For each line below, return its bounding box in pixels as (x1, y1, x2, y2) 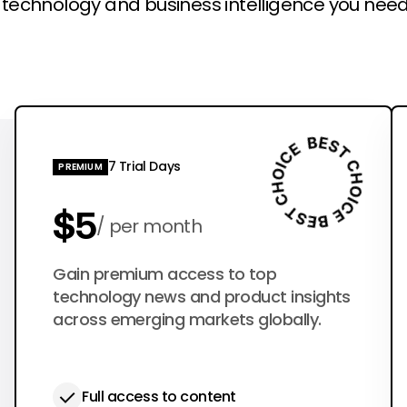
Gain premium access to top (53, 263, 277, 285)
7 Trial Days (107, 157, 181, 175)
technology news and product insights (53, 285, 351, 308)
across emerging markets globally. (53, 308, 322, 331)
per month (108, 213, 203, 239)
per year (131, 265, 205, 292)
